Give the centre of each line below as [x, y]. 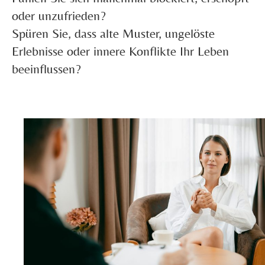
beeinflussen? [46, 69]
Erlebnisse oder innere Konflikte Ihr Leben [120, 51]
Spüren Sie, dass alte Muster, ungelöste [113, 33]
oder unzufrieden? [59, 16]
